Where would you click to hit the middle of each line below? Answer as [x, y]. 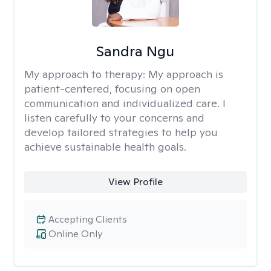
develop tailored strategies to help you [121, 132]
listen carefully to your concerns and [114, 118]
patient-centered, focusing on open [112, 89]
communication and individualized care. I [125, 103]
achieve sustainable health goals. [105, 147]
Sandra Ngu [135, 51]
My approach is [186, 74]
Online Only [75, 234]
